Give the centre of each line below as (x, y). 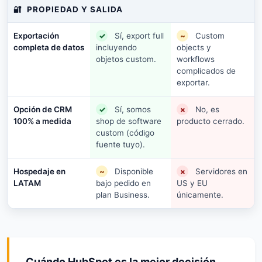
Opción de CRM (43, 109)
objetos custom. (126, 59)
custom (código (125, 133)
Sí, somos (133, 109)
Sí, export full (139, 35)
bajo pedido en (123, 183)
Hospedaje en (39, 171)
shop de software (129, 121)
